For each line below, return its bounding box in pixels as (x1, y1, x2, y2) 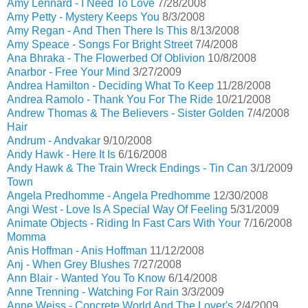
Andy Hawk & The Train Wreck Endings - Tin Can (7, 162, 247, 174)
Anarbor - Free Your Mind (7, 66, 130, 78)
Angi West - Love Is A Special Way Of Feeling (7, 203, 228, 215)
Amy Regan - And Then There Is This (7, 25, 188, 36)
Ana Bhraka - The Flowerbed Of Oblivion (7, 52, 205, 64)
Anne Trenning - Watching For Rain (7, 286, 179, 298)
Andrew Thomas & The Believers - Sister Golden (7, 107, 244, 119)
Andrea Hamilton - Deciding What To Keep (7, 80, 214, 91)
